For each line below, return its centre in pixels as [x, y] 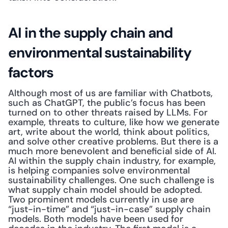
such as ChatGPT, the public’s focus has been [107, 103]
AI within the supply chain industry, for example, [112, 161]
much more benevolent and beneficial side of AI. [112, 151]
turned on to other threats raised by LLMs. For [108, 112]
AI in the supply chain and [90, 33]
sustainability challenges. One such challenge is [111, 180]
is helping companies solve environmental [99, 170]
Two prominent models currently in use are [101, 199]
